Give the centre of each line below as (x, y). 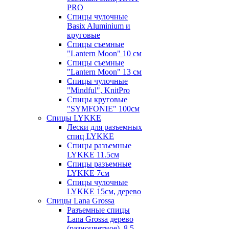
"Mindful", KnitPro (98, 90)
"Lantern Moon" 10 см (104, 53)
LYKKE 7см (88, 173)
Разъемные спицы (98, 210)
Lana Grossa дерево (100, 219)
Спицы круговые (97, 99)
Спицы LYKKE (74, 118)
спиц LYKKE (90, 136)
